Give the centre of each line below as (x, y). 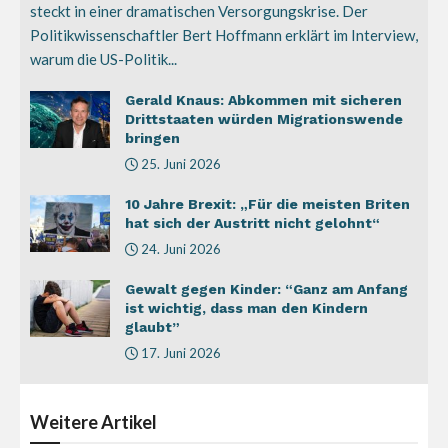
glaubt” (152, 326)
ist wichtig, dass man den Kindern (246, 307)
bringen (152, 137)
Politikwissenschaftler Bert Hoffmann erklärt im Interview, (224, 34)
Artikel (129, 421)
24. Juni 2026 (179, 248)
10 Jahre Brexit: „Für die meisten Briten (267, 203)
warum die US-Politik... (103, 58)
